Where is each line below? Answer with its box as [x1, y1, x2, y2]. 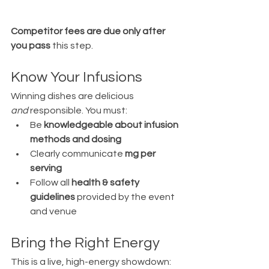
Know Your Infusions [11, 70, 142, 85]
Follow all [30, 178, 71, 187]
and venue [30, 207, 77, 216]
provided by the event [75, 192, 177, 202]
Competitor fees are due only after [11, 26, 167, 36]
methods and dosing [30, 134, 121, 144]
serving [30, 163, 62, 173]
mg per [125, 149, 157, 159]
